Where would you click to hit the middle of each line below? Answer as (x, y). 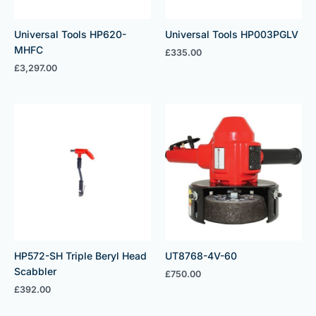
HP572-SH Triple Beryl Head (80, 255)
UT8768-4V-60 (201, 255)
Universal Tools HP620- (70, 35)
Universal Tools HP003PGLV (232, 35)
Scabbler (35, 271)
